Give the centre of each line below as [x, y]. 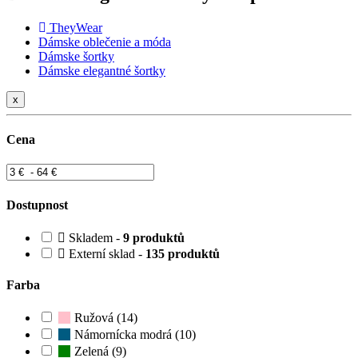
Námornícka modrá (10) [133, 335]
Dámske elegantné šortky [102, 70]
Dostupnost [37, 205]
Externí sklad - [105, 253]
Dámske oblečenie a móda [105, 42]
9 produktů [154, 237]
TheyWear [76, 27]
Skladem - [94, 237]
